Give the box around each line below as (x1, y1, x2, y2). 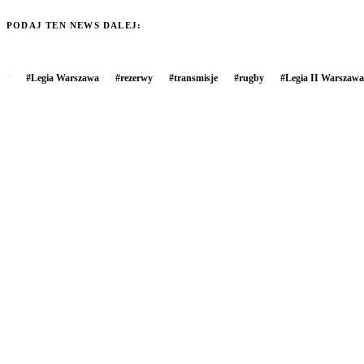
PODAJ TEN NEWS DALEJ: (6, 19, 142, 30)
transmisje (174, 71, 218, 84)
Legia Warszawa (31, 71, 99, 84)
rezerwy (120, 71, 153, 84)
